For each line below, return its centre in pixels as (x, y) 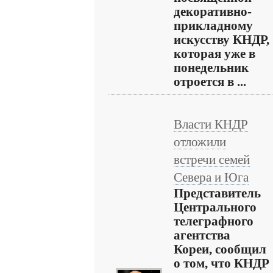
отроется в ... (210, 82)
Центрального (215, 207)
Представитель (217, 193)
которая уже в (214, 54)
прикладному (213, 26)
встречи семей (212, 160)
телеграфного (214, 221)
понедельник (211, 68)
